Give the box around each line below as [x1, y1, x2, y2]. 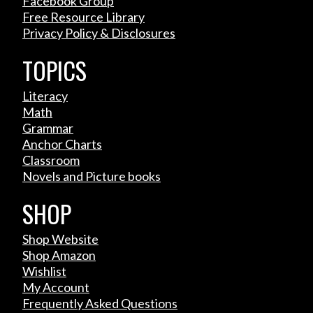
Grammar [22, 119, 73, 136]
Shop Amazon [22, 247, 96, 263]
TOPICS [22, 52, 87, 88]
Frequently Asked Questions [22, 295, 177, 311]
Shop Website [22, 231, 99, 247]
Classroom [22, 152, 80, 168]
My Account [22, 279, 89, 295]
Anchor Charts [22, 136, 102, 152]
